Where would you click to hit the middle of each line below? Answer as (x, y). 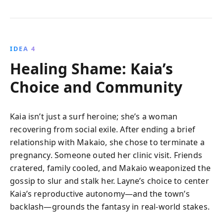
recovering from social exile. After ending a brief (103, 129)
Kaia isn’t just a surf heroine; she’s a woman (94, 116)
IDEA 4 (23, 49)
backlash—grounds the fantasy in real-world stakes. (110, 207)
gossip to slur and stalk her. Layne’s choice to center (110, 181)
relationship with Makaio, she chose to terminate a (107, 142)
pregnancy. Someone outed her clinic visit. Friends (106, 155)
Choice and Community (96, 87)
